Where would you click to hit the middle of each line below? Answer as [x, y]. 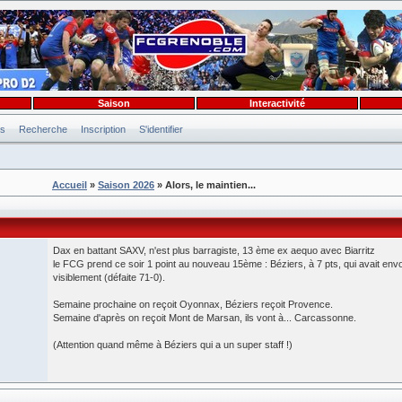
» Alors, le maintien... [205, 185]
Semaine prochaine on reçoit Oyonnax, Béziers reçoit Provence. [193, 304]
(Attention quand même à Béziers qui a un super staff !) [173, 345]
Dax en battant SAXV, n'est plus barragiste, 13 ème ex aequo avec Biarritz [214, 250]
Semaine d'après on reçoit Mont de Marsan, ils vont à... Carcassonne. [205, 318]
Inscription [103, 129]
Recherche [43, 129]
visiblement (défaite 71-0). [109, 277]
